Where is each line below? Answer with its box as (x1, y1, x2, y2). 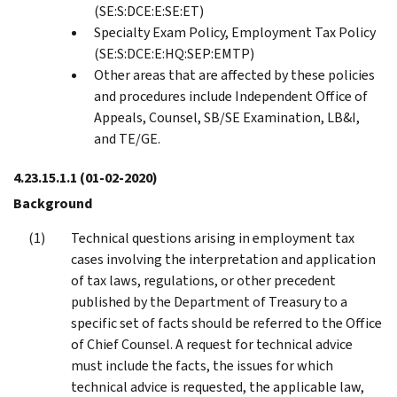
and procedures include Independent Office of (94, 86, 368, 105)
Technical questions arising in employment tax (71, 228, 354, 247)
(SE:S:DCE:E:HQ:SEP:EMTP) (94, 43, 254, 63)
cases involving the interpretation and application (71, 249, 376, 269)
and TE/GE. (94, 128, 160, 148)
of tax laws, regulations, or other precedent (71, 270, 336, 290)
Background (13, 193, 92, 213)
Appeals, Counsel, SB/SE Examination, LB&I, (94, 107, 360, 127)
